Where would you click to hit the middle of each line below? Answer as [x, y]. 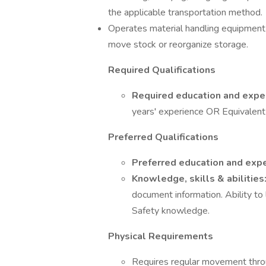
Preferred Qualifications [163, 137]
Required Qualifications [162, 70]
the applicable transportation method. [185, 12]
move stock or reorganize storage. [178, 45]
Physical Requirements [161, 236]
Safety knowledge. [171, 211]
